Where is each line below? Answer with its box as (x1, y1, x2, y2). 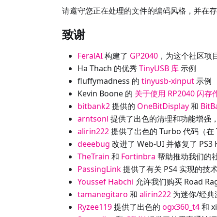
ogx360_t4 (162, 201, 200, 213)
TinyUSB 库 (139, 63, 179, 74)
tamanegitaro (77, 189, 128, 200)
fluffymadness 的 (77, 76, 141, 87)
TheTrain (77, 151, 109, 162)
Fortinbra (121, 151, 155, 162)
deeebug (77, 139, 110, 150)
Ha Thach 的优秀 (77, 63, 139, 74)
